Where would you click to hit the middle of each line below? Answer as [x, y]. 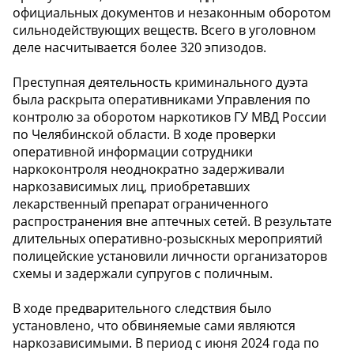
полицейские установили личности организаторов [170, 256]
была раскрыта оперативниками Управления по [162, 100]
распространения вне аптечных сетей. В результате [172, 222]
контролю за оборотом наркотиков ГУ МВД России [169, 117]
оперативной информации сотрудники [133, 152]
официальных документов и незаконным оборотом [172, 13]
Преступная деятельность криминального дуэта [160, 83]
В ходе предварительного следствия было [142, 309]
